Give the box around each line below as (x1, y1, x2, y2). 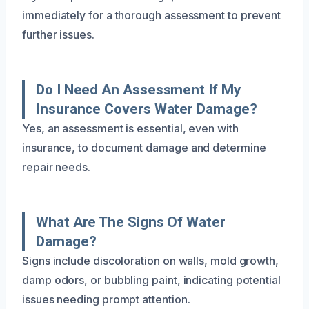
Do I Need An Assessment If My (36, 81, 241, 98)
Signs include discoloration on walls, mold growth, (22, 253, 279, 268)
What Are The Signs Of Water (36, 213, 226, 230)
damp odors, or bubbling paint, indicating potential (22, 272, 281, 287)
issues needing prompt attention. (22, 292, 190, 306)
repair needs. (22, 159, 90, 174)
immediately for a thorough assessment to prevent (22, 8, 281, 22)
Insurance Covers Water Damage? (36, 100, 257, 117)
